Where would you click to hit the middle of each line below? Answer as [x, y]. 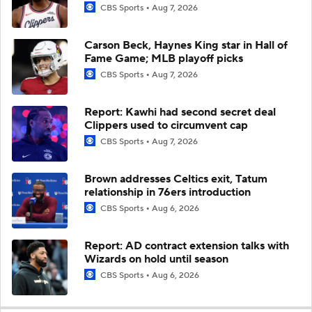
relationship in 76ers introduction [167, 192]
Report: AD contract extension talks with [187, 245]
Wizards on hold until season [156, 259]
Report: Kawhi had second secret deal [180, 112]
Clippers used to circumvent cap [166, 125]
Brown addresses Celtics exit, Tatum [176, 179]
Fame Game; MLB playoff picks [164, 58]
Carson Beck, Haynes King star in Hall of [186, 45]
